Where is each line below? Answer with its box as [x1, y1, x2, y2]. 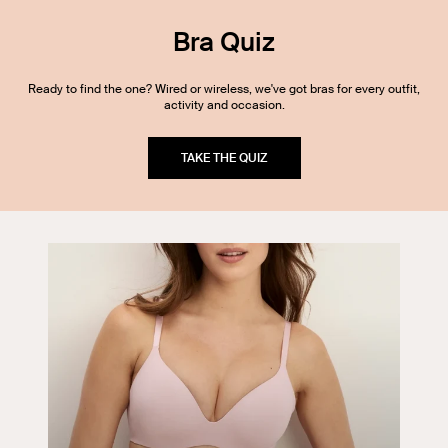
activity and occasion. [163, 97, 285, 114]
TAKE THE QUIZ [180, 150, 268, 167]
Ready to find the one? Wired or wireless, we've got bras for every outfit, [28, 81, 420, 98]
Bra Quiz [173, 25, 275, 60]
